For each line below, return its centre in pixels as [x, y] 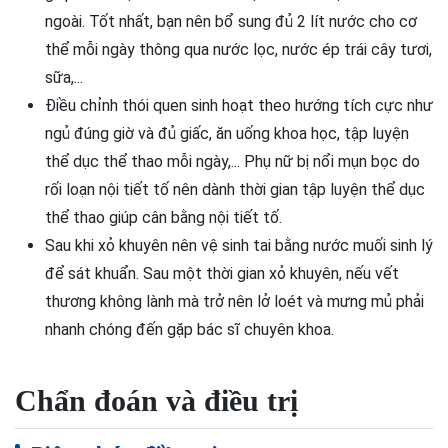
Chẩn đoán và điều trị [156, 400]
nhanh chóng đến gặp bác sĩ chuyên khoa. [189, 329]
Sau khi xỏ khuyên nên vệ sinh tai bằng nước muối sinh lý [239, 245]
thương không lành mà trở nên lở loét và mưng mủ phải [234, 301]
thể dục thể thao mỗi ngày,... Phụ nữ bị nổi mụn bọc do [232, 161]
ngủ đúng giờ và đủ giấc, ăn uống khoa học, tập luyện [227, 133]
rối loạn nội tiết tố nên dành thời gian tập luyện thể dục [235, 189]
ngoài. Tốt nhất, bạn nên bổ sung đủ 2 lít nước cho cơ [231, 21]
